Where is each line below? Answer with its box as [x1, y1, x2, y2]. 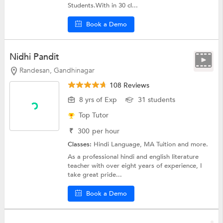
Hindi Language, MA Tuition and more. [94, 140, 209, 149]
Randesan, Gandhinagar [19, 65, 95, 75]
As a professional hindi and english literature [68, 152, 199, 162]
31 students [138, 95, 176, 105]
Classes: [68, 140, 94, 149]
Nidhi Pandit [9, 50, 59, 63]
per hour [92, 126, 120, 136]
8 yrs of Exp [79, 95, 117, 105]
